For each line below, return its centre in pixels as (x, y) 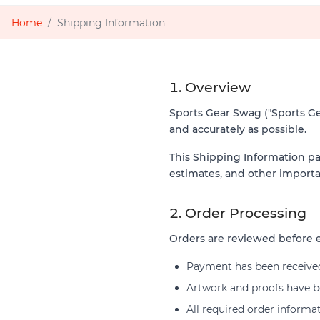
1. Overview (210, 87)
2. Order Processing (238, 213)
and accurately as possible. (238, 129)
